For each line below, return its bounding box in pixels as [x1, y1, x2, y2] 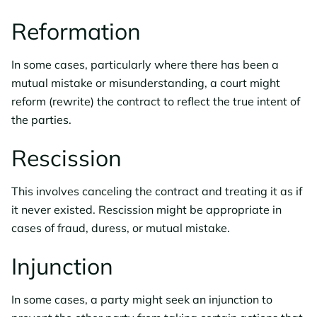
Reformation [11, 17, 141, 45]
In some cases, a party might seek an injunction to [11, 292, 272, 306]
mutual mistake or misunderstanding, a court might [11, 76, 280, 90]
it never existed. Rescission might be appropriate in [11, 202, 282, 217]
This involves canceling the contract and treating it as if [11, 184, 302, 198]
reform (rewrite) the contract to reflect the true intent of [11, 94, 300, 108]
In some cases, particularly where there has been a [11, 57, 279, 71]
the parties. [11, 113, 71, 127]
